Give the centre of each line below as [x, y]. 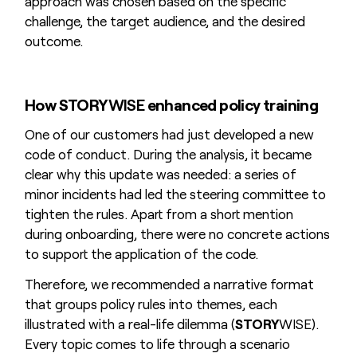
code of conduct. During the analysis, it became [168, 153]
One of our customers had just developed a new [169, 133]
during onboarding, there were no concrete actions [177, 233]
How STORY [66, 105]
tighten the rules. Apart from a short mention [159, 213]
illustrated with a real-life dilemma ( [129, 324]
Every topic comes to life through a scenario [157, 344]
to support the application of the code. [141, 253]
